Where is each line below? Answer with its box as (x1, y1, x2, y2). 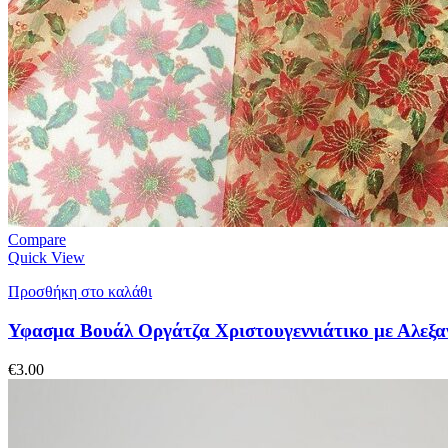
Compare (8, 231, 66, 249)
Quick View (8, 249, 85, 267)
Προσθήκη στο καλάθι (8, 283, 152, 301)
